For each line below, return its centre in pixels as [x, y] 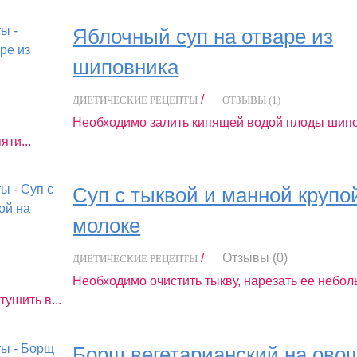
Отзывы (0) [255, 258]
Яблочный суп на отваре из [203, 36]
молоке [107, 226]
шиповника [126, 67]
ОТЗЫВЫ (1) [252, 100]
